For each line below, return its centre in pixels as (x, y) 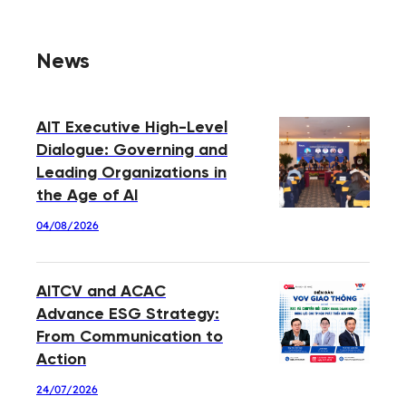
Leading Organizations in (131, 174)
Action (61, 361)
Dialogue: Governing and (132, 151)
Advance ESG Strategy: (128, 315)
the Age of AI (87, 197)
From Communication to (130, 338)
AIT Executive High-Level (132, 129)
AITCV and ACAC (101, 293)
